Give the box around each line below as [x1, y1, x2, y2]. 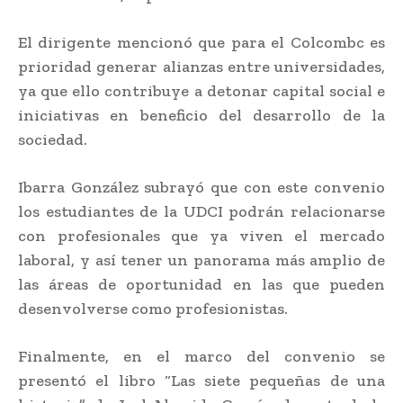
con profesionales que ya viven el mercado [18, 225, 385, 246]
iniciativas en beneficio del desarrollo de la [18, 104, 385, 125]
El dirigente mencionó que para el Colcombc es [18, 31, 385, 52]
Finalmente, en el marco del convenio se [18, 345, 385, 366]
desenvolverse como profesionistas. [18, 298, 288, 318]
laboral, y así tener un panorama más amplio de [18, 249, 385, 270]
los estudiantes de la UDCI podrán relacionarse [18, 201, 385, 221]
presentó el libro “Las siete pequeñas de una [18, 370, 385, 390]
